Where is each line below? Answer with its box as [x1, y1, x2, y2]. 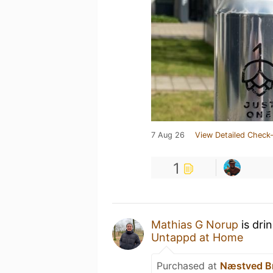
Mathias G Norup [151, 218, 238, 231]
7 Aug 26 [151, 130, 185, 140]
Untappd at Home [151, 231, 243, 244]
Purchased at [157, 260, 220, 272]
